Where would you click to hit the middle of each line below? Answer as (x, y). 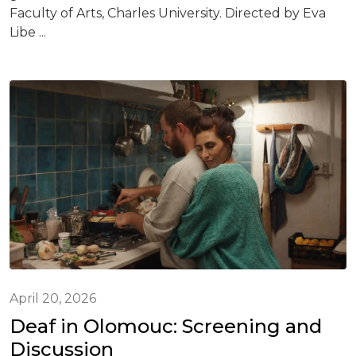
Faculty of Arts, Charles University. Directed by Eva (168, 13)
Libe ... (28, 32)
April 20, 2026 (53, 299)
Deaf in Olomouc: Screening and (166, 327)
